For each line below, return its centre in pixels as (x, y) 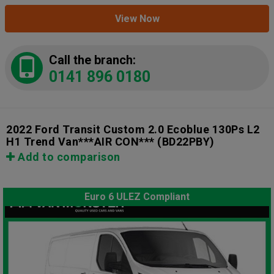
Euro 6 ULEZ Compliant (137, 197)
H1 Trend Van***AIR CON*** (80, 142)
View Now (137, 19)
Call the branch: (92, 60)
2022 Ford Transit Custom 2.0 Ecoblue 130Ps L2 (133, 130)
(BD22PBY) (184, 142)
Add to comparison (68, 157)
